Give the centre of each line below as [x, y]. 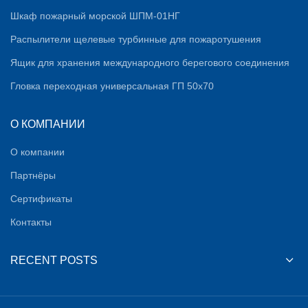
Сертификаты [41, 199]
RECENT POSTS [54, 260]
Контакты [31, 222]
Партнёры [33, 175]
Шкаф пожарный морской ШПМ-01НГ [95, 16]
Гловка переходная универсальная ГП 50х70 [112, 86]
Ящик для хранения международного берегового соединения [150, 63]
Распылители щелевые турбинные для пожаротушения [136, 39]
